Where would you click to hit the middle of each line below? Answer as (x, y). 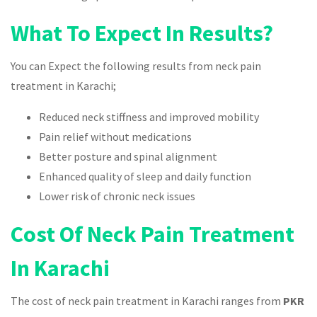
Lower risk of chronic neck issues (117, 196)
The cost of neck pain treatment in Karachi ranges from (147, 300)
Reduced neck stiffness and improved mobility (149, 116)
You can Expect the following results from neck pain (136, 65)
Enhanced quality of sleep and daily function (145, 176)
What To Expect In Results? (142, 33)
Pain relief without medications (115, 136)
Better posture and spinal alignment (128, 156)
